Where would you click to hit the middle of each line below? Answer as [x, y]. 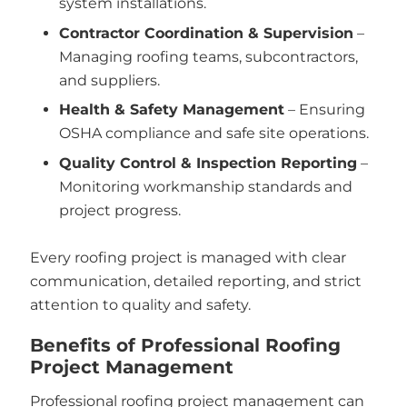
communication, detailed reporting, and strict [195, 281]
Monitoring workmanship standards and [206, 186]
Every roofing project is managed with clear [188, 257]
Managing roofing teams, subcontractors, [208, 56]
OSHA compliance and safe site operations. [214, 133]
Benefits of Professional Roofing [185, 345]
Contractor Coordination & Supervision [206, 33]
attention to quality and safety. [140, 304]
